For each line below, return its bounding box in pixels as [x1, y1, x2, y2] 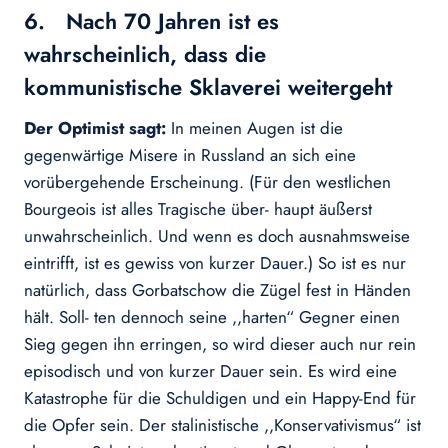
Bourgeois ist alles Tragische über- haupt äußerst [24, 197, 372, 222]
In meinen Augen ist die [171, 116, 343, 141]
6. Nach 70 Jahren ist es [24, 5, 279, 38]
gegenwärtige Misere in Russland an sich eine [24, 143, 356, 168]
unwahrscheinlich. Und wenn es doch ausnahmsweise [24, 224, 410, 249]
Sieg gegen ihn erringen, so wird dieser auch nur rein [24, 332, 416, 357]
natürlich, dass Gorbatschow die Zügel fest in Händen [24, 278, 411, 303]
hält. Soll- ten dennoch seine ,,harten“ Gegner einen [24, 305, 400, 330]
